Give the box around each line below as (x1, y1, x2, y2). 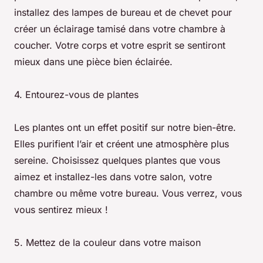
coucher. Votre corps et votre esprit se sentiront (14, 39, 225, 52)
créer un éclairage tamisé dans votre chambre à (14, 23, 225, 35)
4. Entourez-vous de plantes (14, 89, 139, 101)
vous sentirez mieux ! (14, 204, 108, 216)
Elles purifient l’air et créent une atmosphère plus (14, 138, 229, 150)
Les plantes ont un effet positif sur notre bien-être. (14, 122, 236, 134)
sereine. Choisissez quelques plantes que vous (14, 154, 220, 167)
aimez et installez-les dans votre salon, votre (14, 171, 212, 183)
